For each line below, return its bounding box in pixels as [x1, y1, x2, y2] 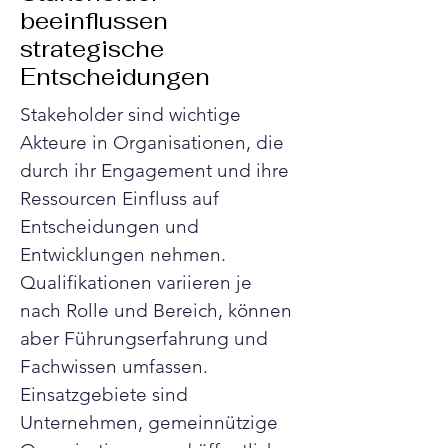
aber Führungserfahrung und [20, 327, 273, 350]
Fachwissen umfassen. [20, 355, 213, 378]
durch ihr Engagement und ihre [20, 159, 294, 182]
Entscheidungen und [20, 215, 204, 238]
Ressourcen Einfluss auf [20, 187, 224, 210]
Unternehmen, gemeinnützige [20, 411, 283, 434]
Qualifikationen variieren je [20, 271, 257, 294]
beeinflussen [20, 6, 168, 36]
